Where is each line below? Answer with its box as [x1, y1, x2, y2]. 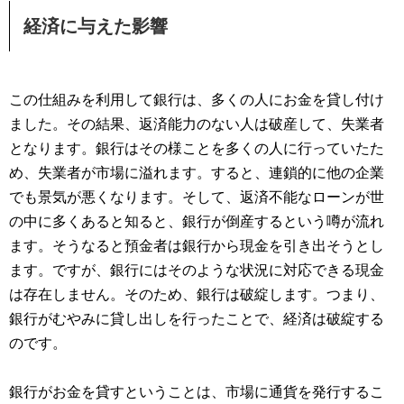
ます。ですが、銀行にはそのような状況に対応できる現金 [9, 262, 384, 278]
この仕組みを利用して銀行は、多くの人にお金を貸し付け [9, 91, 384, 107]
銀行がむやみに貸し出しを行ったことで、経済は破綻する [9, 310, 384, 326]
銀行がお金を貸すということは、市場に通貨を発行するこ [9, 383, 384, 399]
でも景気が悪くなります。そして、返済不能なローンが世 [9, 188, 384, 205]
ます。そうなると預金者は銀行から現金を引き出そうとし [9, 237, 384, 253]
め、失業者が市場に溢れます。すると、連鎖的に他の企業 [9, 164, 384, 180]
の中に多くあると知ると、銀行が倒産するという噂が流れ [9, 213, 384, 229]
